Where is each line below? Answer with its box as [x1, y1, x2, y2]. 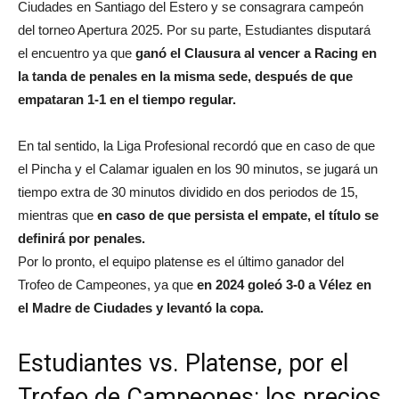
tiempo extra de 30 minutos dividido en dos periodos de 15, [18, 183, 358, 199]
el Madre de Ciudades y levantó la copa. [18, 299, 264, 315]
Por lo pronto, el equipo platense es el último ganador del [18, 253, 344, 269]
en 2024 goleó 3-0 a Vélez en [197, 276, 371, 292]
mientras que [18, 207, 97, 223]
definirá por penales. [18, 230, 145, 246]
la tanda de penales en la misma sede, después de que [18, 68, 353, 84]
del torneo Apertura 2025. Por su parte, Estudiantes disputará [18, 21, 370, 37]
